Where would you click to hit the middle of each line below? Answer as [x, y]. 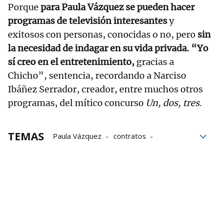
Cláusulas [156, 149]
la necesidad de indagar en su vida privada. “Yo [108, 48]
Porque [24, 7]
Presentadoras [78, 149]
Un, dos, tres [173, 103]
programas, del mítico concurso [77, 103]
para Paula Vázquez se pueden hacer [118, 7]
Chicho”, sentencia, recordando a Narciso [97, 75]
